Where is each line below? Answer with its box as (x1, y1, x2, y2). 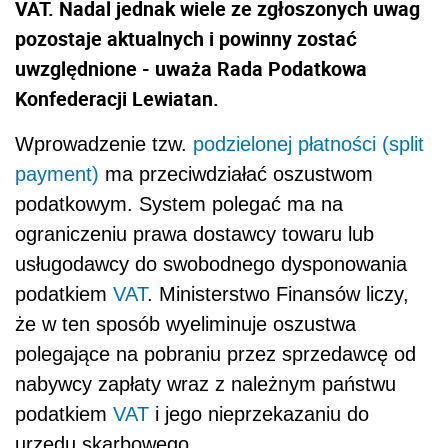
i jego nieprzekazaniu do (149, 403, 369, 426)
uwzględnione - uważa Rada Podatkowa (15, 55, 367, 83)
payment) (15, 163, 99, 186)
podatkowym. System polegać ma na (15, 193, 343, 216)
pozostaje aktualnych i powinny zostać (15, 25, 357, 53)
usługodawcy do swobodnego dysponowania (15, 253, 407, 276)
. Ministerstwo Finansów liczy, (147, 283, 409, 306)
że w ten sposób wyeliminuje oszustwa (15, 313, 356, 336)
